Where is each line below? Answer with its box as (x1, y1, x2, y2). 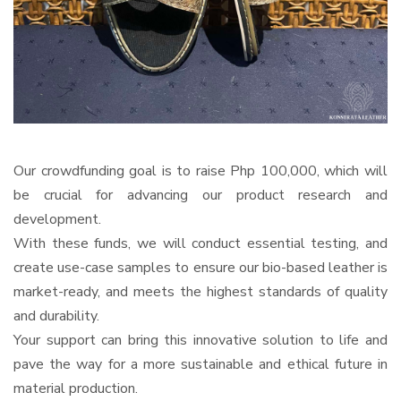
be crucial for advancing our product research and (13, 184, 388, 205)
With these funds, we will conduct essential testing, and (13, 233, 388, 253)
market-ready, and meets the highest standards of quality (13, 281, 388, 302)
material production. (13, 378, 138, 398)
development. (13, 209, 101, 229)
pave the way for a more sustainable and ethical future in (13, 354, 388, 374)
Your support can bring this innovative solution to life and (13, 329, 388, 350)
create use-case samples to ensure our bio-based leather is (13, 257, 388, 277)
